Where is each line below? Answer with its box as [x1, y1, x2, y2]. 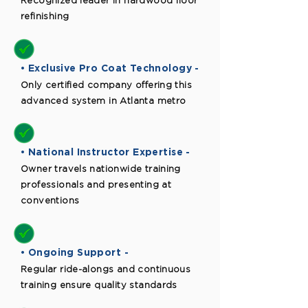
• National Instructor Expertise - [21, 146, 190, 157]
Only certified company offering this [21, 80, 192, 90]
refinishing [21, 11, 69, 21]
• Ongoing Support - [21, 247, 129, 258]
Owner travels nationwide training [21, 164, 181, 174]
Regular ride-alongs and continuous [21, 264, 191, 274]
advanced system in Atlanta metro [21, 96, 186, 106]
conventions [21, 195, 80, 206]
